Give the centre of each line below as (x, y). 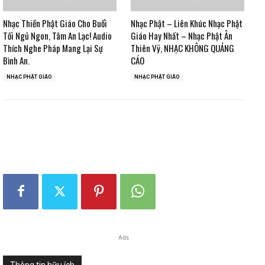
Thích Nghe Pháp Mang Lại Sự (53, 48)
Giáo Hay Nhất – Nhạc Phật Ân (182, 35)
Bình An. (16, 60)
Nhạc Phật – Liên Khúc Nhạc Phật (187, 23)
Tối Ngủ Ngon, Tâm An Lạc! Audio (57, 35)
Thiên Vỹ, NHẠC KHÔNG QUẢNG (182, 48)
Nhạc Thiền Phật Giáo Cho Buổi (55, 23)
